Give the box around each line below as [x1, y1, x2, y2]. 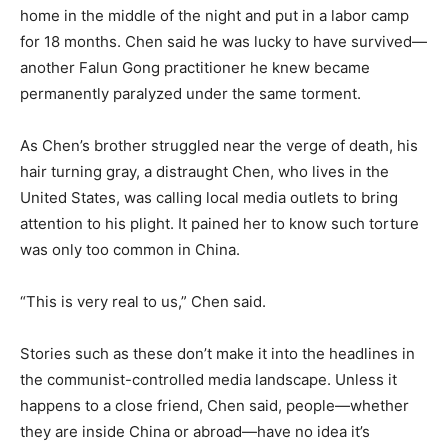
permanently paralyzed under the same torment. [20, 84, 361, 104]
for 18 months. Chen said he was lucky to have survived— [20, 32, 427, 52]
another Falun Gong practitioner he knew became [20, 58, 370, 78]
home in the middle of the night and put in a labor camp [20, 6, 409, 26]
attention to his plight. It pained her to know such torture [20, 214, 419, 234]
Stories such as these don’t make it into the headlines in [20, 344, 415, 364]
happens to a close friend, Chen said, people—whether [20, 396, 409, 416]
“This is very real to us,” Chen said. [20, 292, 266, 312]
